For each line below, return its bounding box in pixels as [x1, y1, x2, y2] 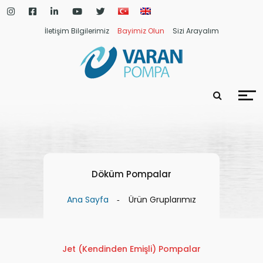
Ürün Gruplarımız [129, 194, 196, 205]
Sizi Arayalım [172, 26, 219, 36]
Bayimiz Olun [117, 26, 164, 36]
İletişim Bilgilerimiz [44, 26, 109, 36]
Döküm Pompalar [92, 168, 171, 180]
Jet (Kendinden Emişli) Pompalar [62, 243, 201, 255]
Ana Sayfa [67, 194, 109, 205]
